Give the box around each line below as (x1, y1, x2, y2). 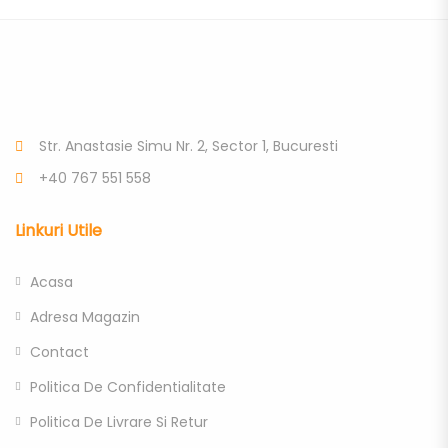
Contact (30, 342, 89, 363)
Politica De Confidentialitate (30, 377, 226, 398)
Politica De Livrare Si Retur (30, 412, 208, 433)
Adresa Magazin (30, 307, 140, 328)
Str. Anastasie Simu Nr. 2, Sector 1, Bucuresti (39, 136, 338, 157)
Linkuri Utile (15, 219, 102, 243)
